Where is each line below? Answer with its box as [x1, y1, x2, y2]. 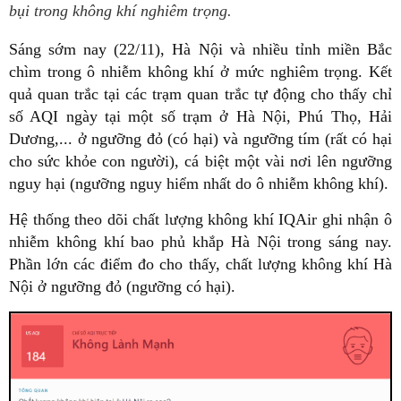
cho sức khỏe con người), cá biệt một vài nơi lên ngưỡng [9, 152, 392, 170]
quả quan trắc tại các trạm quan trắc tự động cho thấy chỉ [9, 85, 392, 103]
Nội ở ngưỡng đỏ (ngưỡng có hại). [9, 277, 235, 295]
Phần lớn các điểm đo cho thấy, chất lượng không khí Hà [9, 255, 392, 273]
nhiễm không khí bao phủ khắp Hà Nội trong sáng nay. [9, 233, 392, 251]
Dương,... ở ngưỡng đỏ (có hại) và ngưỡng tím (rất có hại [9, 130, 392, 148]
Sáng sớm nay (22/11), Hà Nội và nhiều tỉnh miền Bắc [9, 40, 392, 58]
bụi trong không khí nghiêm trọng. [9, 2, 232, 20]
